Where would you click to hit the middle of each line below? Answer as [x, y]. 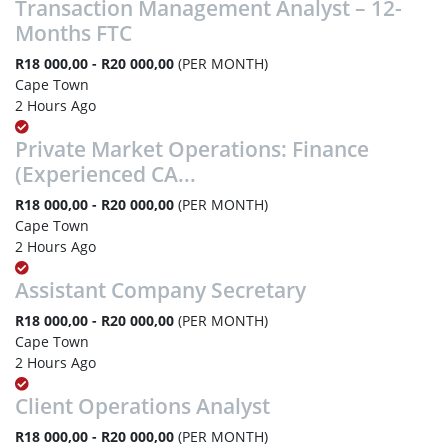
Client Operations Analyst [142, 406]
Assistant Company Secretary [160, 290]
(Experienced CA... [105, 174]
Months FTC [73, 33]
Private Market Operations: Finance [192, 149]
